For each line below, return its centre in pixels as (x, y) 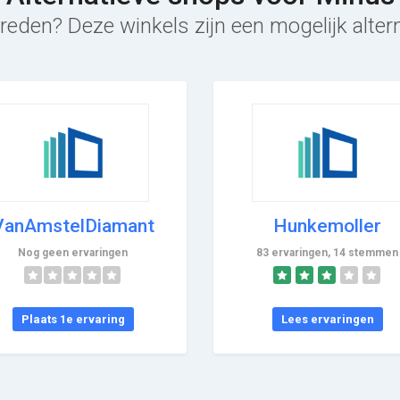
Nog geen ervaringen (73, 252)
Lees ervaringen (327, 319)
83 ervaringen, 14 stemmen (327, 252)
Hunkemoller (327, 225)
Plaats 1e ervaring (73, 319)
